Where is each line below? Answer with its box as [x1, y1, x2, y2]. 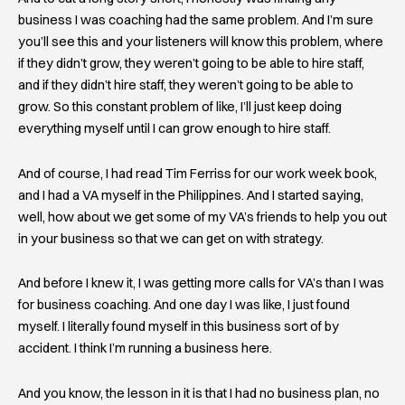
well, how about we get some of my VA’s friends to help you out [18, 208, 387, 225]
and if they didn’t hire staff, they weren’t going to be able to [18, 77, 353, 94]
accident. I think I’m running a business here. [18, 340, 272, 357]
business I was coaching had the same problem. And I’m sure [18, 12, 373, 29]
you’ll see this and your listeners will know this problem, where [18, 33, 383, 51]
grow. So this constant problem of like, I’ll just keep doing [18, 99, 342, 116]
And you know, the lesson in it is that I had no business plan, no [18, 384, 380, 401]
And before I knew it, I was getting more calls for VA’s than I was [18, 275, 384, 292]
